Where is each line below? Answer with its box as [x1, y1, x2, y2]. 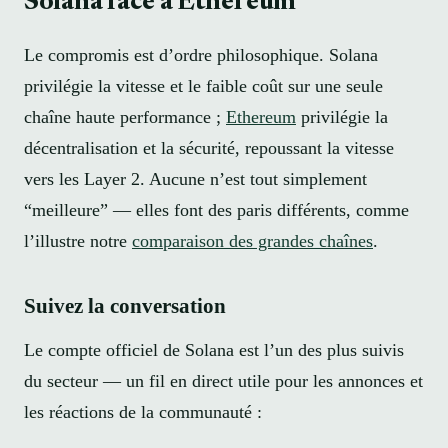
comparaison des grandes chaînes [132, 231, 373, 252]
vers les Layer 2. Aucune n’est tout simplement [24, 169, 367, 190]
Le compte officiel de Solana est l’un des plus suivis [24, 339, 404, 360]
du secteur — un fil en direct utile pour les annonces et [24, 370, 423, 391]
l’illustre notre [24, 231, 132, 252]
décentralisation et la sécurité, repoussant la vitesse [24, 138, 394, 159]
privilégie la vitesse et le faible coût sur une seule [24, 76, 383, 97]
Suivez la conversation [24, 293, 226, 317]
